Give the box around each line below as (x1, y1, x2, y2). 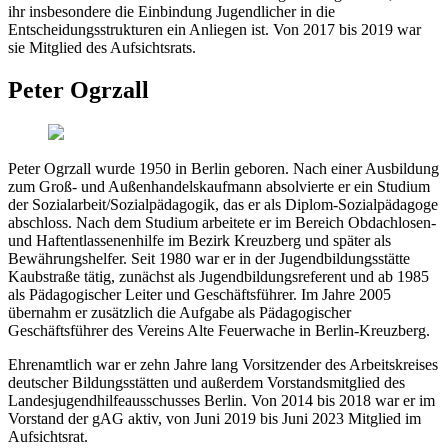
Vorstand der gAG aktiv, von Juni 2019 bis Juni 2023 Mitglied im (8, 409, 421, 427)
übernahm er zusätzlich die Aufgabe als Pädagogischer (8, 303, 351, 321)
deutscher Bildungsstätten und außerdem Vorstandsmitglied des (8, 373, 405, 391)
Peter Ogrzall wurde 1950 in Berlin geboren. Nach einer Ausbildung (8, 159, 439, 177)
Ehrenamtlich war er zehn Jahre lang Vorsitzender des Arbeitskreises (8, 355, 438, 373)
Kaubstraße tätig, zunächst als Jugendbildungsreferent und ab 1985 (8, 267, 429, 285)
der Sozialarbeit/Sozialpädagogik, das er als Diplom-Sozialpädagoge (8, 195, 438, 213)
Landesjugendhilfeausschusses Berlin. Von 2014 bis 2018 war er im (8, 391, 435, 409)
